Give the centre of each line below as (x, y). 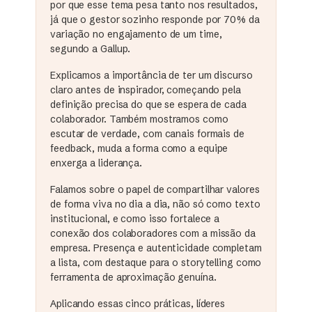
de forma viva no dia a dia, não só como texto (155, 204)
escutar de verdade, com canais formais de (147, 134)
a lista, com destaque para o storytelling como (156, 262)
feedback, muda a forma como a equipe (139, 149)
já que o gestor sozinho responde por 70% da (155, 20)
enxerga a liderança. (96, 163)
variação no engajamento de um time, (136, 34)
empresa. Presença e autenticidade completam (156, 248)
